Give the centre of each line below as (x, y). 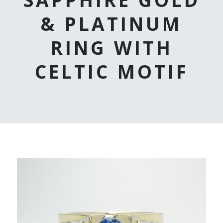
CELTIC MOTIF (111, 71)
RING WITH (111, 47)
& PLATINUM (111, 23)
